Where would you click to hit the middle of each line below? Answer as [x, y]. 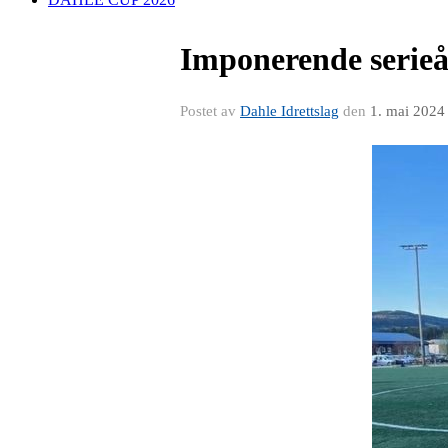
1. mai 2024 [407, 111]
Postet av [210, 111]
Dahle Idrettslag [289, 111]
